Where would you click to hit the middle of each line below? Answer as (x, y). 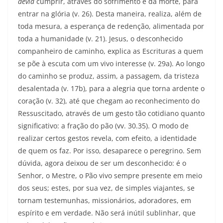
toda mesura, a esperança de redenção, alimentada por (111, 26)
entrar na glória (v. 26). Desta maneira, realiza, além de (110, 14)
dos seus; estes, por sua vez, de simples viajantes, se (106, 188)
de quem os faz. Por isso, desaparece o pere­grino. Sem (110, 151)
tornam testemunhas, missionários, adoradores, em (105, 201)
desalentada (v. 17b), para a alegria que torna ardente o (111, 89)
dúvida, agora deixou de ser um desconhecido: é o (102, 163)
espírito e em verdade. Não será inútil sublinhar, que (107, 213)
